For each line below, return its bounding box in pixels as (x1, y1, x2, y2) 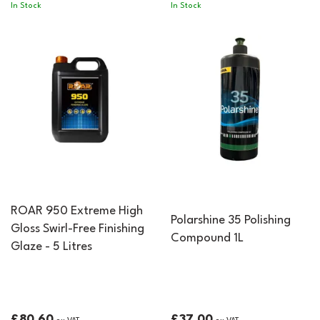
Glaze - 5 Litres (11, 241, 92, 253)
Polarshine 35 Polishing (171, 214, 291, 226)
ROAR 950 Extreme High (11, 205, 143, 217)
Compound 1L (171, 232, 244, 244)
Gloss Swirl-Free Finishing (11, 223, 144, 235)
